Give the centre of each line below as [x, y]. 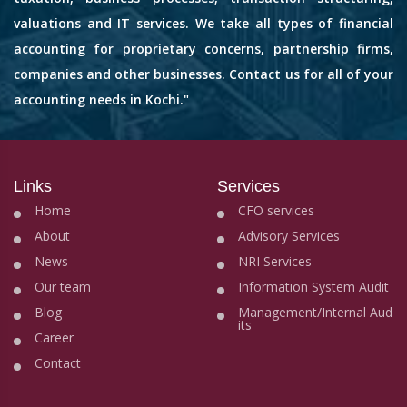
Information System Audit [313, 287]
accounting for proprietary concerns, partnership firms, [203, 49]
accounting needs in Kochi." [101, 100]
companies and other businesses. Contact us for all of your [203, 74]
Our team [63, 287]
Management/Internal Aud [315, 313]
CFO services [276, 211]
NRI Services [275, 262]
